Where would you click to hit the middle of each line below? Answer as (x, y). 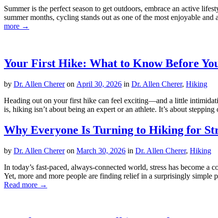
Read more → (26, 184)
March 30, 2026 (101, 150)
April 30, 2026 (99, 84)
